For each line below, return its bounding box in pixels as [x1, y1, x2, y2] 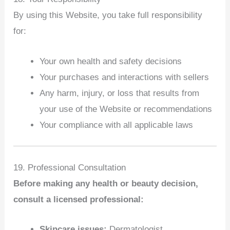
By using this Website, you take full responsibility [13, 10, 203, 21]
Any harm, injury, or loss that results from [40, 88, 200, 98]
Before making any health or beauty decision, [13, 178, 199, 188]
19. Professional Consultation [13, 162, 126, 172]
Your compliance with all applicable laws [40, 120, 194, 130]
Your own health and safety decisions [40, 56, 182, 66]
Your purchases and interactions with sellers [40, 72, 209, 82]
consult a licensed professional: [13, 194, 144, 204]
